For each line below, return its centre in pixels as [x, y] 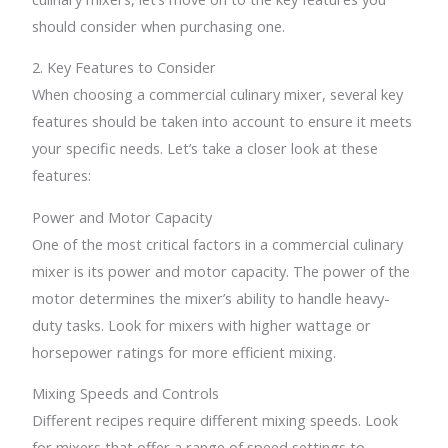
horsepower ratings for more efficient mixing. [184, 351]
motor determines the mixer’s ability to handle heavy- [211, 297]
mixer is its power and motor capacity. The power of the [221, 270]
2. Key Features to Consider [124, 67]
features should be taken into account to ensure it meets [222, 121]
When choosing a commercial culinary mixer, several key [218, 94]
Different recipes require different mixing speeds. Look [215, 420]
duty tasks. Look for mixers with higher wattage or [202, 324]
